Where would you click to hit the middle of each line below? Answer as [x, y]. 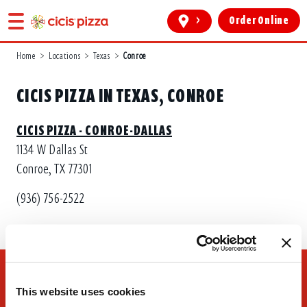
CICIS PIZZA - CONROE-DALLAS [94, 131]
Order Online [259, 21]
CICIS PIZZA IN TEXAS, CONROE [121, 96]
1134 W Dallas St [52, 150]
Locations [64, 56]
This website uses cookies [81, 291]
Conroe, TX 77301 [54, 169]
